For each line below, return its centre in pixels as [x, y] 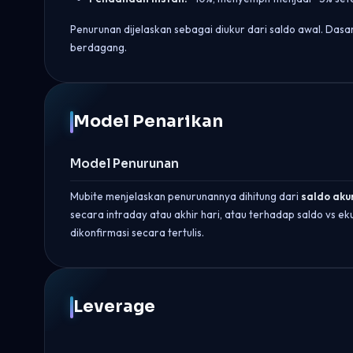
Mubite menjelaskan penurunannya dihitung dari [186, 196]
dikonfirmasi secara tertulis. [137, 232]
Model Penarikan [148, 121]
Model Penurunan [124, 163]
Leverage [114, 307]
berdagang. [98, 47]
